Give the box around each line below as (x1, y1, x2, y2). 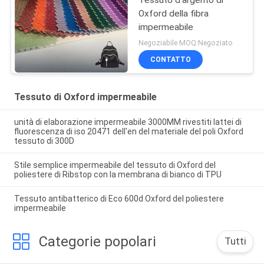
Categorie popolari (38, 233, 156, 250)
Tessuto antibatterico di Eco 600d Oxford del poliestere (14, 193, 224, 203)
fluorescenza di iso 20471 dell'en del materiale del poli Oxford (14, 127, 243, 137)
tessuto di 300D (14, 136, 74, 146)
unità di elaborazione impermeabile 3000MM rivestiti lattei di (14, 117, 242, 127)
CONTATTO (150, 55, 192, 64)
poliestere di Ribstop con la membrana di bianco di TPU (14, 169, 222, 179)
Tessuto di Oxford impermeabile (14, 91, 157, 103)
